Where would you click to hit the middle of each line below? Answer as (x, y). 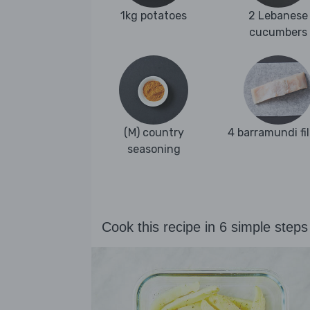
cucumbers (278, 33)
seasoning (154, 149)
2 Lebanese (278, 16)
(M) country (154, 133)
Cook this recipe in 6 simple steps (205, 227)
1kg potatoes (154, 16)
